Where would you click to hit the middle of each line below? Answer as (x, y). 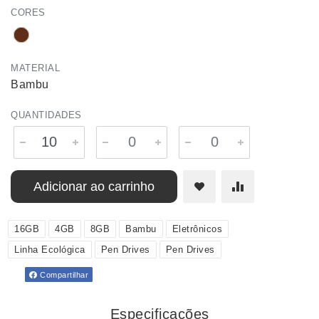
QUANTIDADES (46, 115)
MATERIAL (35, 68)
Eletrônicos (197, 229)
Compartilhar (63, 275)
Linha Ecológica (50, 250)
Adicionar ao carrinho (94, 187)
